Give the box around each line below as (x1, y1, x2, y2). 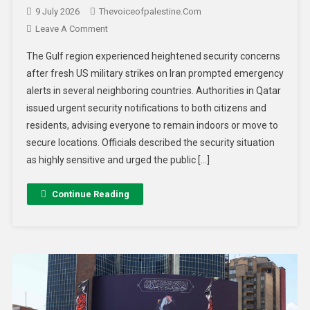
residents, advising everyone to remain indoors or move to (26, 120, 278, 131)
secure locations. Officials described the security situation (26, 137, 275, 149)
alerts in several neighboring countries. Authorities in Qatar (26, 85, 281, 97)
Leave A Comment (35, 24, 108, 35)
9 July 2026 (35, 6, 80, 17)
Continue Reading (51, 189, 129, 200)
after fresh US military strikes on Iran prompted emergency (26, 68, 284, 80)
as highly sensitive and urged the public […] (26, 154, 210, 166)
